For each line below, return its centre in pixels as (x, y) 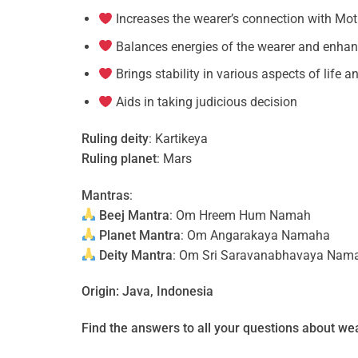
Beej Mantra (133, 215)
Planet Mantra (139, 235)
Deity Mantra (135, 255)
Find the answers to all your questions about (210, 328)
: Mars (174, 158)
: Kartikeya (178, 138)
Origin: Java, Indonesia (147, 292)
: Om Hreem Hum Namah (241, 215)
